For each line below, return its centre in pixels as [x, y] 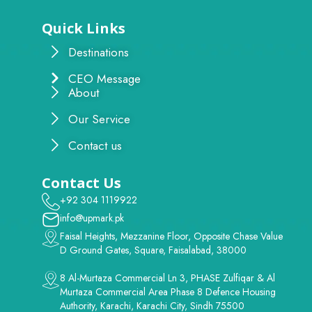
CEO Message [104, 78]
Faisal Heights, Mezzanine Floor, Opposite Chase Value [171, 236]
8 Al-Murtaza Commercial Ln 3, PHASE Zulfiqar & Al [167, 278]
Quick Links [84, 28]
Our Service [99, 119]
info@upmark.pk [92, 218]
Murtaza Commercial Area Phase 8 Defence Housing [168, 291]
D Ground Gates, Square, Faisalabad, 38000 [153, 250]
